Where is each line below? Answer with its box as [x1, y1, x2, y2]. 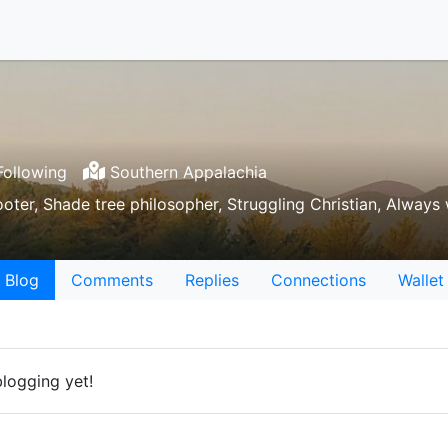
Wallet [397, 270, 444, 290]
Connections [270, 270, 366, 290]
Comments [70, 270, 153, 290]
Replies [184, 270, 239, 290]
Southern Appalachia [104, 162, 267, 182]
